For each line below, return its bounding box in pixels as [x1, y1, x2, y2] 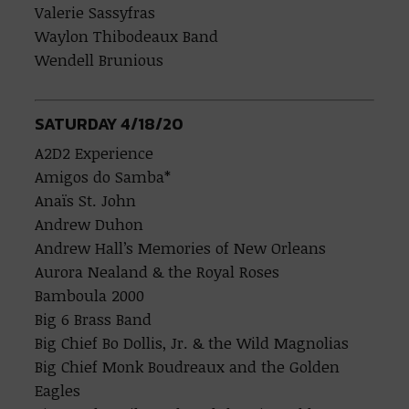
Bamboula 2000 [35, 285, 145, 306]
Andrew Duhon [35, 214, 144, 235]
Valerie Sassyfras [35, 2, 156, 23]
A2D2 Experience [35, 142, 154, 163]
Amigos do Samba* [35, 166, 172, 187]
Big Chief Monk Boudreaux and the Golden [35, 356, 341, 377]
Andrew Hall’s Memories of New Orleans [35, 237, 327, 258]
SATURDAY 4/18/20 [35, 111, 184, 136]
